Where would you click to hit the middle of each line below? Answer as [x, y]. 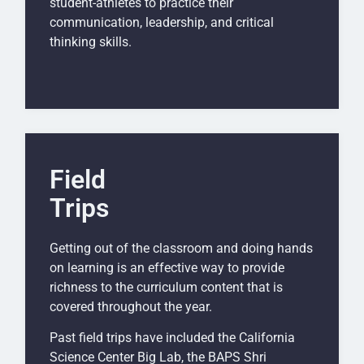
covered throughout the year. [131, 306]
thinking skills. [91, 42]
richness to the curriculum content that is [166, 287]
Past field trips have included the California [172, 337]
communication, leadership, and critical [162, 23]
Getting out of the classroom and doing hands [181, 248]
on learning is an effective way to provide [167, 267]
